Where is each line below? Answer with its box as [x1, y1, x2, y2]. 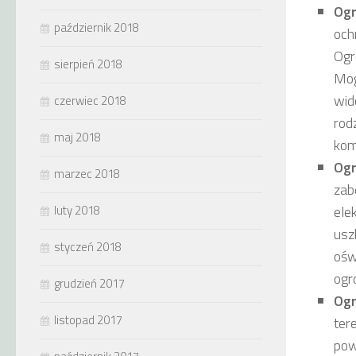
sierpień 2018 [54, 55, 122, 73]
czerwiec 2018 [54, 91, 126, 110]
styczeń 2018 [54, 238, 122, 256]
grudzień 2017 [54, 274, 125, 292]
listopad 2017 [54, 311, 122, 329]
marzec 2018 [54, 164, 120, 183]
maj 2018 [54, 128, 101, 146]
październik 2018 [54, 18, 139, 37]
